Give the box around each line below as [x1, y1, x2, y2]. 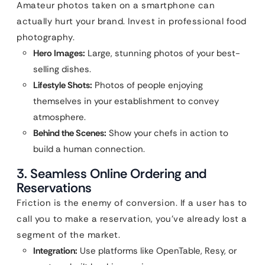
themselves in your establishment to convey [33, 95, 219, 107]
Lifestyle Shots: [33, 79, 92, 91]
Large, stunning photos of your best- [85, 47, 240, 59]
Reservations [17, 179, 92, 196]
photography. [17, 31, 75, 43]
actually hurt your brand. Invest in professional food [17, 15, 247, 27]
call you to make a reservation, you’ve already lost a [17, 213, 247, 225]
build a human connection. [33, 143, 145, 155]
